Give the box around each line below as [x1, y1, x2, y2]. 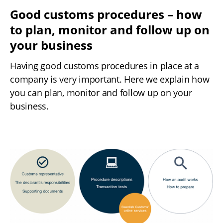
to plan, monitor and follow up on [10, 21, 210, 38]
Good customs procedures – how [10, 6, 202, 23]
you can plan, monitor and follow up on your [10, 87, 192, 99]
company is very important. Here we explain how [10, 73, 210, 86]
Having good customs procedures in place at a [10, 60, 199, 72]
